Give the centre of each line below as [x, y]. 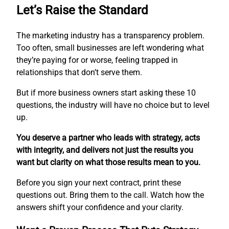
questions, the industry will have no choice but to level [113, 105]
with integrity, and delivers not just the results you [105, 150]
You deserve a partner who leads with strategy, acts [108, 138]
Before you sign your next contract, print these [99, 183]
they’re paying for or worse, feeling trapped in [97, 60]
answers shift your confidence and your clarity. [100, 208]
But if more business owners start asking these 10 [106, 93]
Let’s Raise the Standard [82, 10]
